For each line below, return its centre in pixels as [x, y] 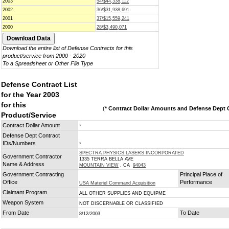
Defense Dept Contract [31, 135]
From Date [16, 213]
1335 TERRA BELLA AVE [106, 159]
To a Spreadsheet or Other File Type [48, 63]
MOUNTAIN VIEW [99, 165]
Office [10, 182]
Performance [196, 182]
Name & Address [24, 164]
